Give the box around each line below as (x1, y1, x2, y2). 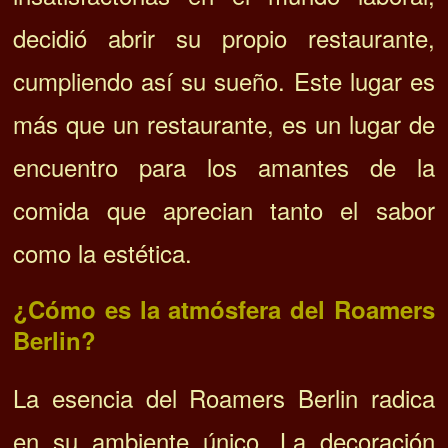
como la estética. (13, 234, 193, 270)
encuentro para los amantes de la (13, 148, 435, 184)
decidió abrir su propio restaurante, (13, 19, 435, 55)
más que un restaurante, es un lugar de (13, 105, 435, 141)
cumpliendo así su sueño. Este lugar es (13, 62, 435, 98)
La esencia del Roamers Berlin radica (13, 379, 435, 415)
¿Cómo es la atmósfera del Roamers (13, 291, 435, 326)
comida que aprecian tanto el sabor (13, 191, 435, 227)
